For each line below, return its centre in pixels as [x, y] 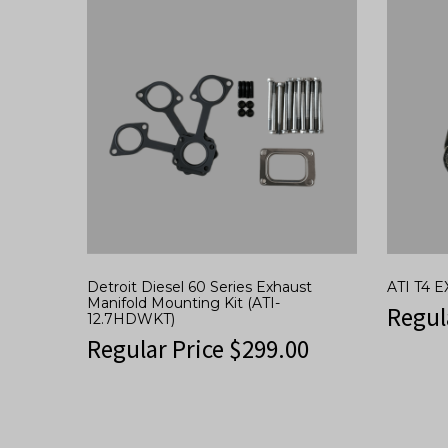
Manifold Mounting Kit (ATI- [183, 303]
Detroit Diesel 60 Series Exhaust [199, 287]
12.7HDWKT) [131, 319]
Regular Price [158, 349]
